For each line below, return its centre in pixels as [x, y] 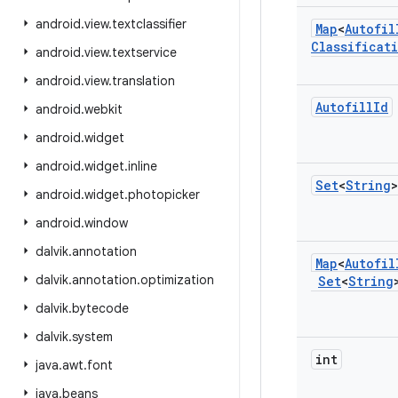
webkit [103, 109]
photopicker [164, 195]
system [92, 337]
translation [143, 81]
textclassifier [149, 24]
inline [143, 166]
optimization [177, 280]
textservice [144, 52]
